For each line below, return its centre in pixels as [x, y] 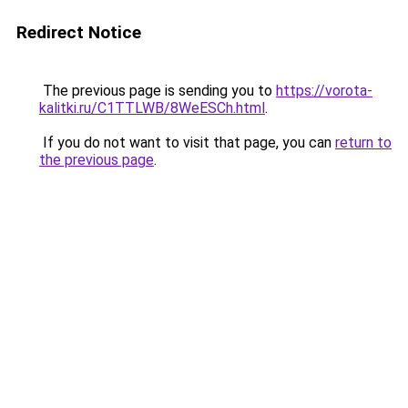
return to [363, 143]
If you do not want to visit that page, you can [187, 143]
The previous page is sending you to [158, 91]
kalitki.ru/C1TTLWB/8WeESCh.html [152, 108]
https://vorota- [324, 91]
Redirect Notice [79, 32]
